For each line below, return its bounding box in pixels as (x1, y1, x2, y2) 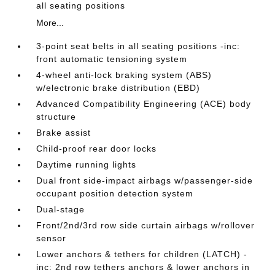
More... (36, 18, 64, 28)
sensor (36, 233, 67, 243)
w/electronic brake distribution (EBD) (36, 83, 201, 93)
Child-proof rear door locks (36, 144, 157, 153)
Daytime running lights (36, 160, 137, 169)
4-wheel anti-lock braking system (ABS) (36, 70, 212, 80)
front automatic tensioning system (36, 54, 188, 64)
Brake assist (36, 128, 91, 137)
